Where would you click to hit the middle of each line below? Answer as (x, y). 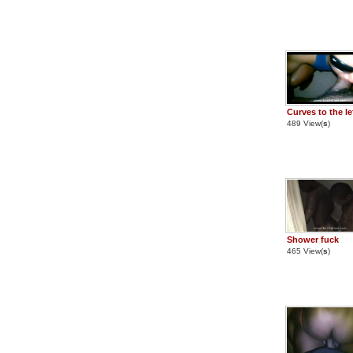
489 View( (305, 123)
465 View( (305, 251)
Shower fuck (313, 240)
